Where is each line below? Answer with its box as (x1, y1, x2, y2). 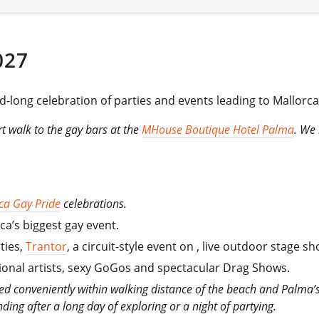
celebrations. (61, 195, 127, 211)
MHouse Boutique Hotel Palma (142, 121, 295, 137)
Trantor (26, 238, 68, 254)
